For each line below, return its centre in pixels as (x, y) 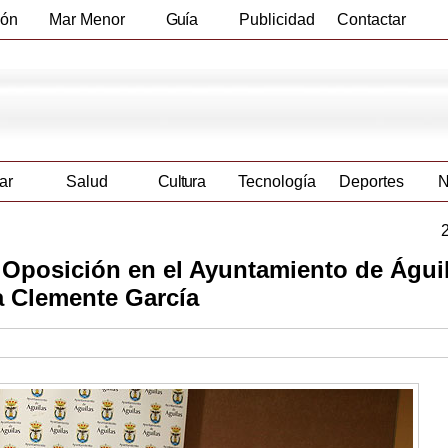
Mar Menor (86, 19)
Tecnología (276, 182)
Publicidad (276, 19)
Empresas (181, 58)
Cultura (181, 182)
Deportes (371, 182)
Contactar (371, 19)
